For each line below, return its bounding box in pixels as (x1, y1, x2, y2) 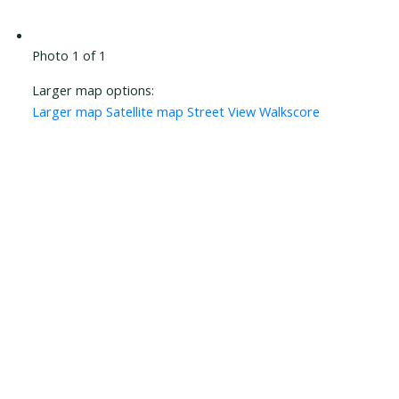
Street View (186, 102, 256, 121)
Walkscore (258, 102, 320, 121)
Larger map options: (31, 81, 154, 100)
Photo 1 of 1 (31, 46, 106, 65)
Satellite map (105, 102, 183, 121)
